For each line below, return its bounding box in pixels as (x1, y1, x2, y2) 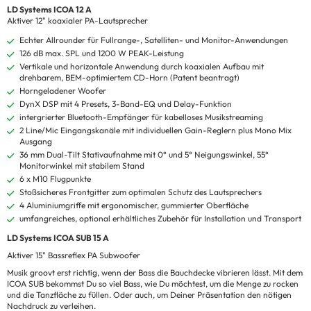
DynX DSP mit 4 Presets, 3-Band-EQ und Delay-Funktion (19, 99, 232, 110)
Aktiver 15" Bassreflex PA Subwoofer (7, 250, 140, 261)
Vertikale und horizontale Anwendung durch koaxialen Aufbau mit (19, 61, 264, 72)
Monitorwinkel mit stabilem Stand (19, 160, 144, 171)
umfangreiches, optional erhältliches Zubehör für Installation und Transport (19, 213, 301, 224)
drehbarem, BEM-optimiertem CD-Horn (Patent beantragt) (19, 72, 239, 83)
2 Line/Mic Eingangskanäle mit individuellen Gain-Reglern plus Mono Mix (19, 125, 292, 136)
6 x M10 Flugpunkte (19, 174, 91, 185)
